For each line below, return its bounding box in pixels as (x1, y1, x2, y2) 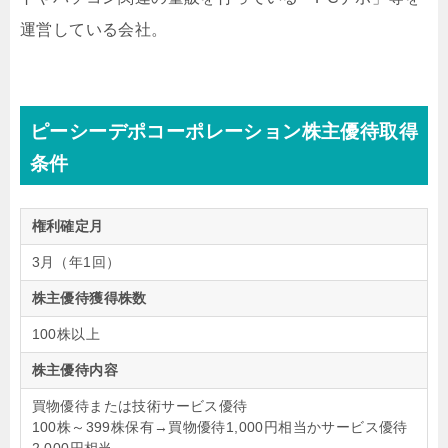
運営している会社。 (20, 21, 168, 38)
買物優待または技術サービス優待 (31, 398, 248, 414)
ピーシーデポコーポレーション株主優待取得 (30, 121, 418, 142)
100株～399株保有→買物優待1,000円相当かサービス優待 (31, 419, 408, 435)
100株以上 (31, 326, 100, 342)
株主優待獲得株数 (31, 290, 147, 306)
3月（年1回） (31, 254, 121, 270)
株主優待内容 (31, 362, 118, 378)
